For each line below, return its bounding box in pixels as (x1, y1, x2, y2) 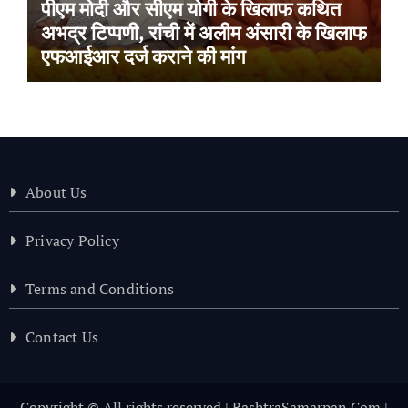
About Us (25, 181, 87, 202)
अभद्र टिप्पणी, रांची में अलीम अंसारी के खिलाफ (40, 18, 367, 46)
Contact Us (25, 326, 98, 347)
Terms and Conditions (25, 278, 174, 299)
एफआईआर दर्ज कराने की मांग (40, 42, 245, 69)
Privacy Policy (25, 229, 119, 250)
